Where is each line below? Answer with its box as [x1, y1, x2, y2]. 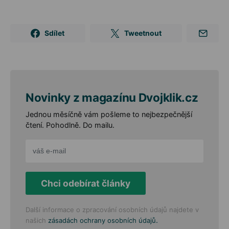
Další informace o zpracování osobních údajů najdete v [26, 205, 199, 214]
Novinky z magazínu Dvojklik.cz [26, 90, 198, 104]
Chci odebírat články [41, 177, 130, 189]
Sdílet [44, 28, 65, 37]
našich [26, 216, 48, 224]
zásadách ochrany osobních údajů [48, 216, 156, 224]
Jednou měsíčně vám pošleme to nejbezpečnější [26, 109, 192, 119]
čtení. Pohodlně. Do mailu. [26, 120, 114, 129]
